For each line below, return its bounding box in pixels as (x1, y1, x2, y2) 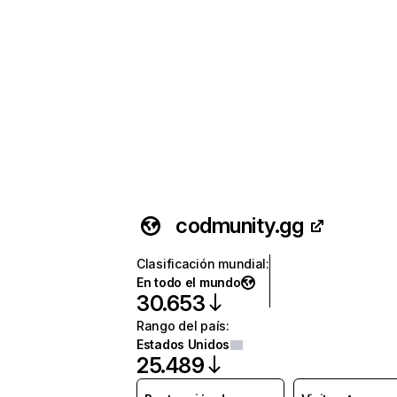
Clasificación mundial (136, 256, 267, 271)
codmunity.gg (175, 213, 304, 238)
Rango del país (136, 318, 227, 333)
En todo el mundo (136, 275, 241, 290)
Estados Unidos (136, 337, 230, 352)
